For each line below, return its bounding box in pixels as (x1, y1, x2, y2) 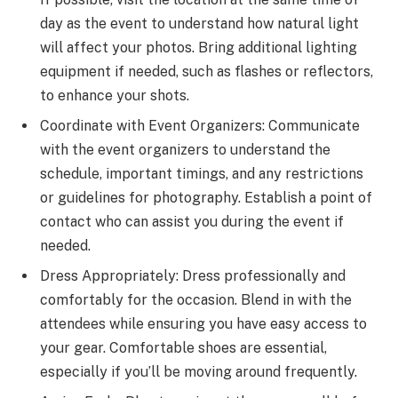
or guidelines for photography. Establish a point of (40, 189, 372, 207)
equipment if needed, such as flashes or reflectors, (40, 63, 373, 81)
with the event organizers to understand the (40, 141, 330, 159)
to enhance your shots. (40, 87, 189, 105)
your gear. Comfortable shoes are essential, (40, 339, 327, 357)
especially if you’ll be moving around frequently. (40, 363, 357, 381)
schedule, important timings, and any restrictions (40, 165, 363, 183)
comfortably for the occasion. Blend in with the (40, 291, 352, 309)
